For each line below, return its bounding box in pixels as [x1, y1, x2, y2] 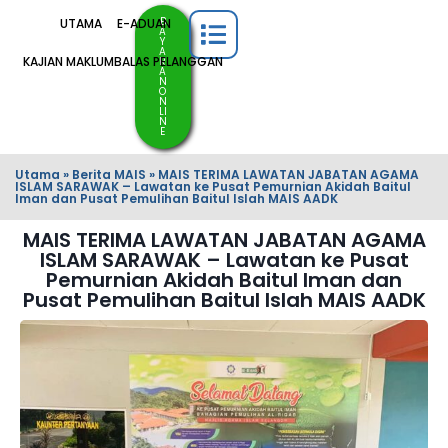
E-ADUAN [116, 15, 171, 32]
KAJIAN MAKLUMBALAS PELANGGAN [22, 53, 223, 70]
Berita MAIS [72, 166, 146, 183]
